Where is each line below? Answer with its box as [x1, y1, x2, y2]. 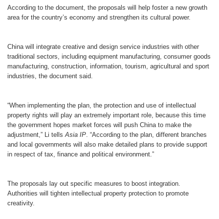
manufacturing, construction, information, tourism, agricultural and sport [7, 62, 209, 70]
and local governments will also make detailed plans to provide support [7, 140, 207, 148]
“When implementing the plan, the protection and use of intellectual [7, 101, 196, 109]
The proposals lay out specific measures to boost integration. [7, 179, 180, 187]
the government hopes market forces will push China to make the [7, 121, 192, 129]
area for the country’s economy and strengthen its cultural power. [7, 13, 191, 21]
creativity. [7, 199, 35, 207]
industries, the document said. [7, 72, 93, 80]
